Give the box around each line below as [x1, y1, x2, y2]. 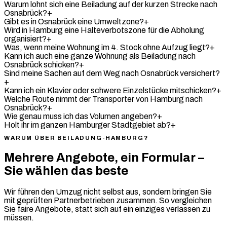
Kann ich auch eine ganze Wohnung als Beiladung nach [4, 51, 196, 60]
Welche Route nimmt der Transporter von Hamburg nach [4, 94, 203, 103]
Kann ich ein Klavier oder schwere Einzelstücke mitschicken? [4, 86, 216, 95]
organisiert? [4, 34, 47, 43]
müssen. [4, 213, 34, 222]
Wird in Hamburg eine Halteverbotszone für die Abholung [4, 25, 204, 34]
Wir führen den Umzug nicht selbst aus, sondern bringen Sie [4, 187, 212, 197]
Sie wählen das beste [4, 164, 128, 178]
